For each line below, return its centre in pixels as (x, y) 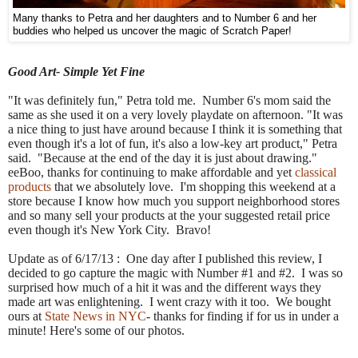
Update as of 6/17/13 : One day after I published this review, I (165, 259)
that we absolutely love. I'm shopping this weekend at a (193, 187)
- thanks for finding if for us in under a (243, 316)
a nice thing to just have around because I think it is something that (175, 129)
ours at (26, 316)
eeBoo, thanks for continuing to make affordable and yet (151, 173)
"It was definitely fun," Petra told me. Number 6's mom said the (169, 101)
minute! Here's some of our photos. (96, 331)
